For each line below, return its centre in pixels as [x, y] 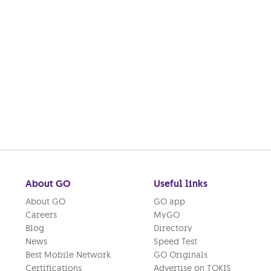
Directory [173, 228]
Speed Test [175, 241]
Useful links [180, 184]
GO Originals [180, 255]
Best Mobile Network [68, 255]
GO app [169, 201]
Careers [41, 215]
